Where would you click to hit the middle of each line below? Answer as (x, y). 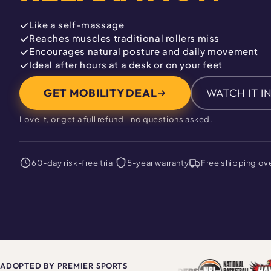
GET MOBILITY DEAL (100, 93)
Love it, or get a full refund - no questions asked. (116, 119)
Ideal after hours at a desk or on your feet (126, 64)
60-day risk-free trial (73, 162)
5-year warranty (158, 162)
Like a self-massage (77, 24)
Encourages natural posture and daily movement (144, 51)
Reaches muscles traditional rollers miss (124, 38)
